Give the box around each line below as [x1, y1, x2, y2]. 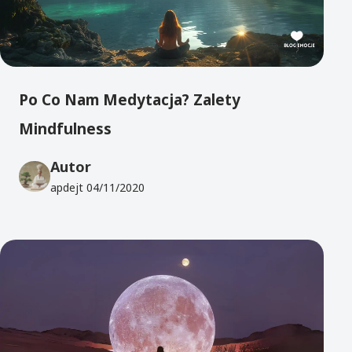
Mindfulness [19, 118, 112, 139]
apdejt [50, 180, 86, 196]
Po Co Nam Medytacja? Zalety [19, 89, 240, 110]
